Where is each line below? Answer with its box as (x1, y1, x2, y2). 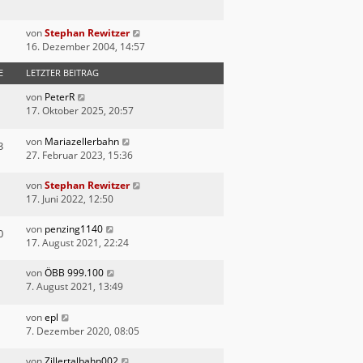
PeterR (45, 90, 75, 105)
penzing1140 (45, 222, 103, 237)
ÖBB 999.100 (45, 266, 104, 280)
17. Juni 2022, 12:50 (26, 191, 113, 206)
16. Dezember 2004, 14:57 (26, 40, 145, 54)
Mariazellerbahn (45, 134, 119, 148)
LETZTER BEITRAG (26, 66, 99, 79)
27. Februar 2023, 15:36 (26, 147, 133, 162)
